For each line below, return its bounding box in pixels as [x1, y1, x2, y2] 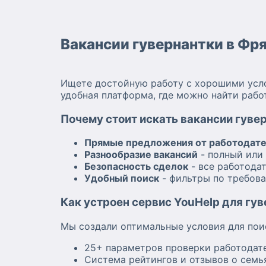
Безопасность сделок [84, 160, 188, 173]
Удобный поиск [84, 172, 159, 185]
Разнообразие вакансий [84, 148, 198, 161]
